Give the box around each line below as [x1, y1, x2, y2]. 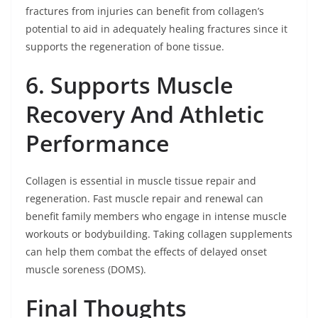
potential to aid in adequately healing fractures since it [26, 21, 287, 35]
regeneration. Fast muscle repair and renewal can [26, 191, 263, 205]
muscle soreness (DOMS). [26, 262, 146, 276]
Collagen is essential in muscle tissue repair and [26, 173, 256, 187]
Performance [26, 127, 169, 158]
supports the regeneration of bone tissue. [26, 39, 224, 53]
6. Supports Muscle [26, 69, 233, 100]
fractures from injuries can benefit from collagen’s [26, 4, 264, 18]
